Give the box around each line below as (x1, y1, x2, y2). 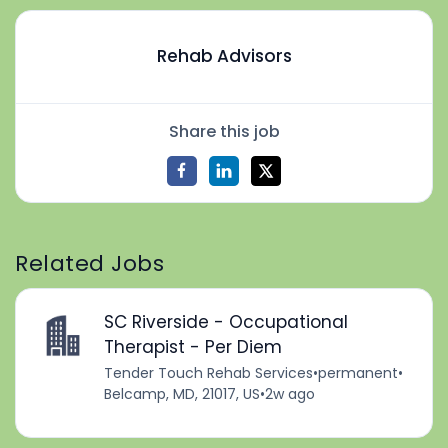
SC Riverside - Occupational (103, 310, 348, 335)
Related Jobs (15, 247, 165, 279)
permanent (317, 363, 398, 384)
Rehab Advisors (156, 44, 292, 69)
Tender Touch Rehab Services (103, 363, 313, 384)
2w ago (264, 384, 315, 405)
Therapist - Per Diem (103, 335, 282, 360)
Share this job (168, 119, 280, 143)
